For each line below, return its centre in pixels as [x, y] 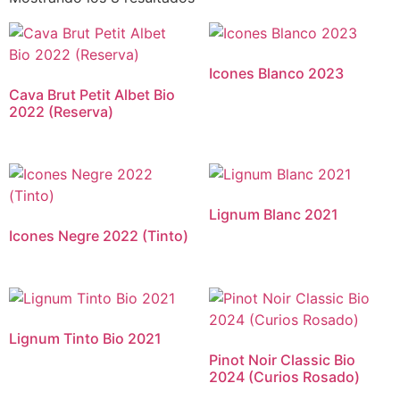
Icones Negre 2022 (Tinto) [99, 235]
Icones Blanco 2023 [276, 73]
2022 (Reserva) [61, 111]
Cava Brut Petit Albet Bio [92, 94]
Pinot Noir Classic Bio [282, 359]
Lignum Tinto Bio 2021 [85, 338]
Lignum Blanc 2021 [274, 214]
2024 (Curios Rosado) [284, 376]
